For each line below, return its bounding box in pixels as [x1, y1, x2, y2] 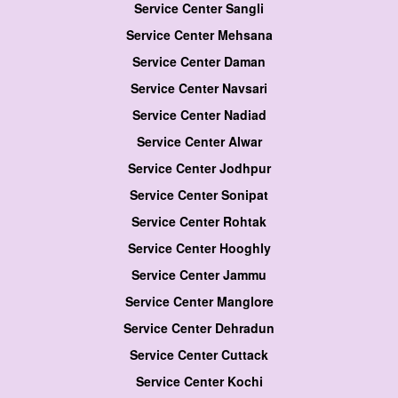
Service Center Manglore [124, 292, 274, 311]
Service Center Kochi [135, 372, 263, 391]
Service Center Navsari [131, 79, 267, 98]
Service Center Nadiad [131, 106, 267, 124]
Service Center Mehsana [125, 26, 273, 44]
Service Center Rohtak [131, 212, 267, 231]
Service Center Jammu [131, 266, 267, 284]
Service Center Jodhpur [127, 159, 271, 178]
